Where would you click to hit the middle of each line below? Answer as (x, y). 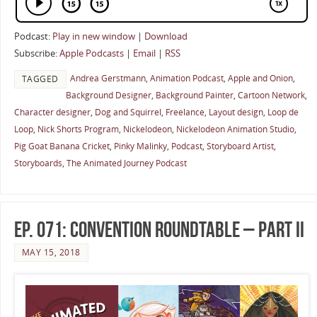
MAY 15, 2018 (51, 253)
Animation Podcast (186, 79)
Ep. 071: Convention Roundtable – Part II (159, 230)
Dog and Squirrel (128, 113)
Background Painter (194, 96)
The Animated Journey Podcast (126, 163)
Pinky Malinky (140, 146)
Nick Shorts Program (78, 129)
